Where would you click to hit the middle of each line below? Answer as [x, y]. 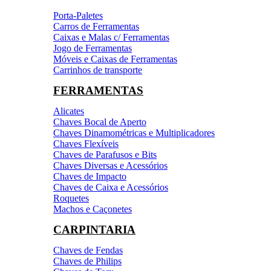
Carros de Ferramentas [96, 26]
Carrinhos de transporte [98, 70]
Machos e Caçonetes [93, 209]
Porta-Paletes [78, 15]
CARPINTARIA [94, 230]
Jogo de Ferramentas [93, 48]
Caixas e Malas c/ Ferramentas [111, 37]
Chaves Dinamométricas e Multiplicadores [134, 133]
